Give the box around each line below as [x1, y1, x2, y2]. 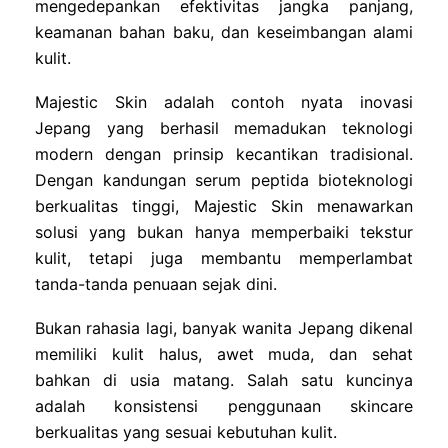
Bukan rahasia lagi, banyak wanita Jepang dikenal [35, 317, 413, 338]
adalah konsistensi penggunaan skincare [35, 395, 413, 416]
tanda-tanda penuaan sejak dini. [35, 273, 277, 294]
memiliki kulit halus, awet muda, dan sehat [35, 343, 413, 364]
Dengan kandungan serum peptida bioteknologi [35, 169, 413, 190]
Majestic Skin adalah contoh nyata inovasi [35, 91, 413, 112]
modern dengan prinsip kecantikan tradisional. [35, 143, 413, 164]
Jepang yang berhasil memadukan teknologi [35, 117, 413, 138]
